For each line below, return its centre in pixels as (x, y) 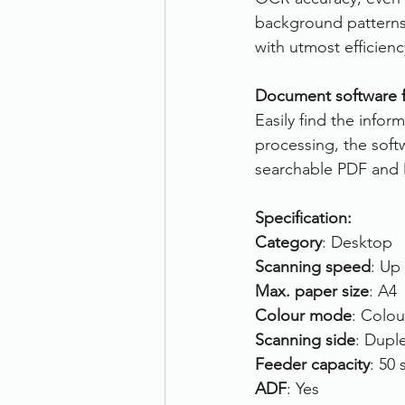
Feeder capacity (312, 364)
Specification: (303, 218)
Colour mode (303, 316)
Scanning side (305, 340)
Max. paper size (312, 291)
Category (288, 242)
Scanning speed (313, 267)
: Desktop (357, 242)
